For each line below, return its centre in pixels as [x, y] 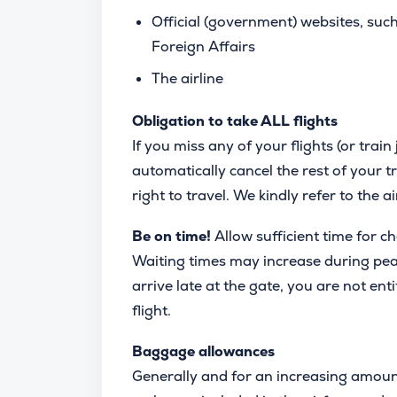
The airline [187, 78]
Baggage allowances [203, 351]
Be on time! [173, 236]
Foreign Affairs [203, 47]
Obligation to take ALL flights [235, 121]
